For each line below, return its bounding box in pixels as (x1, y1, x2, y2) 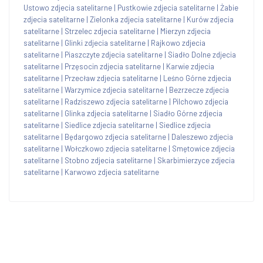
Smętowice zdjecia (172, 143, 235, 153)
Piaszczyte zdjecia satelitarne (65, 49, 163, 59)
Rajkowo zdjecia (151, 38, 205, 48)
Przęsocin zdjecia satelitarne (65, 61, 161, 71)
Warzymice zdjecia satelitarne (65, 85, 164, 95)
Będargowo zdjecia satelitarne (65, 131, 166, 141)
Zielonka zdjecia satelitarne (90, 14, 181, 24)
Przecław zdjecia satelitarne (65, 73, 158, 83)
